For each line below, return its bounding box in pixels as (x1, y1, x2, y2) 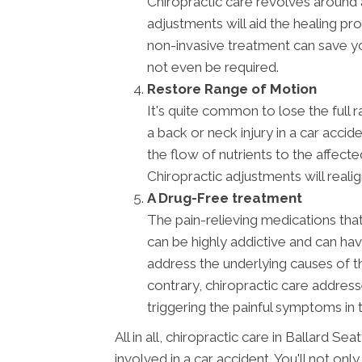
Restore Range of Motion (147, 81, 317, 98)
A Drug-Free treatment (147, 190, 302, 207)
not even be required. (147, 59, 279, 76)
